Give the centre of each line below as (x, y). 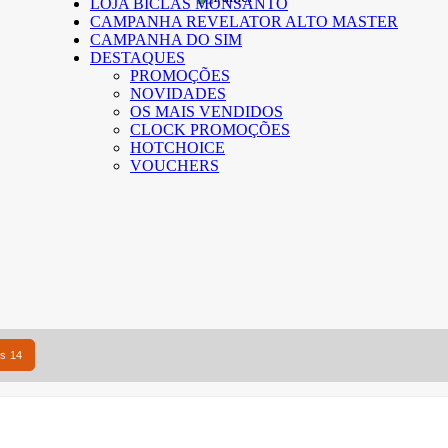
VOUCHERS (174, 165)
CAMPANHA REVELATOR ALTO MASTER (244, 21)
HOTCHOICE (177, 147)
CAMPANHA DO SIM (166, 39)
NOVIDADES (178, 93)
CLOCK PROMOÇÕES (210, 129)
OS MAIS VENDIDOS (206, 111)
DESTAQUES (137, 57)
